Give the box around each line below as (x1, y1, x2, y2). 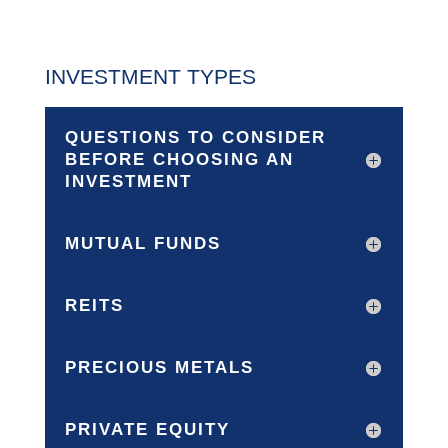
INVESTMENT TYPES (44, 65, 256, 88)
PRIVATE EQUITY (64, 420, 230, 439)
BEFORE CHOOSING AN (64, 150, 294, 169)
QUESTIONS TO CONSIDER (64, 128, 326, 147)
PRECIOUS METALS (64, 358, 254, 377)
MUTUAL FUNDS (64, 234, 221, 253)
